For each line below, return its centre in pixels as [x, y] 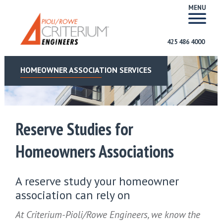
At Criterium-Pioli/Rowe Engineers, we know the [108, 215]
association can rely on [73, 195]
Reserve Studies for [75, 129]
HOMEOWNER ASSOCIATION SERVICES [86, 70]
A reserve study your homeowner [97, 181]
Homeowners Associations [95, 152]
